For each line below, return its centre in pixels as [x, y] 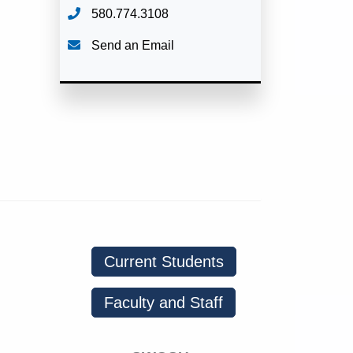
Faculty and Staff [163, 303]
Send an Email [131, 45]
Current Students [164, 262]
